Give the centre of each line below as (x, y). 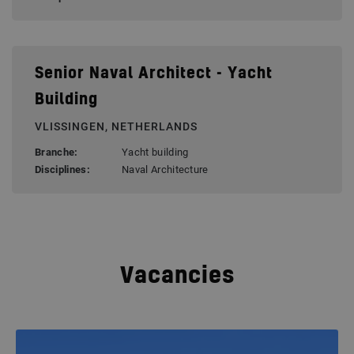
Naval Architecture (165, 170)
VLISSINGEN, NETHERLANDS (116, 127)
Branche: (56, 153)
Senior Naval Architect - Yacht (154, 74)
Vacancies (177, 276)
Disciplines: (62, 170)
